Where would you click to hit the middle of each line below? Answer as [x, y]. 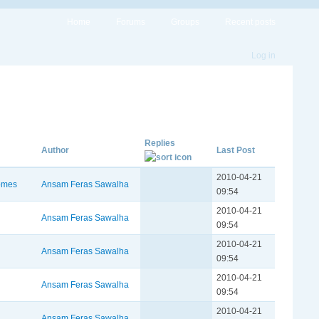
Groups [185, 22]
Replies [160, 143]
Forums [131, 22]
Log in [263, 56]
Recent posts [250, 22]
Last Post [236, 150]
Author [55, 150]
